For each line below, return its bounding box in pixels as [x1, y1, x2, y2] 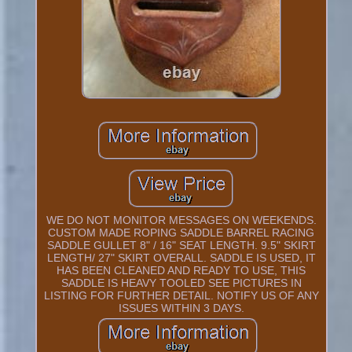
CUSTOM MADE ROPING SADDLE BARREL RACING [48, 225, 315, 239]
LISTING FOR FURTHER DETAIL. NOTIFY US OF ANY [43, 288, 319, 302]
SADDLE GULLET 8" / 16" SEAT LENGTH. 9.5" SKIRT [46, 238, 316, 251]
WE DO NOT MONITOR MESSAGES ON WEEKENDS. [46, 213, 317, 226]
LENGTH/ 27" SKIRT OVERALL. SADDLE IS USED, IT [46, 251, 316, 264]
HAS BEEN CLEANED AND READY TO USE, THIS [57, 263, 306, 277]
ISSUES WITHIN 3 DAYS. [118, 301, 244, 314]
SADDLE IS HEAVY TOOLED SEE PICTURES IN [60, 276, 302, 289]
